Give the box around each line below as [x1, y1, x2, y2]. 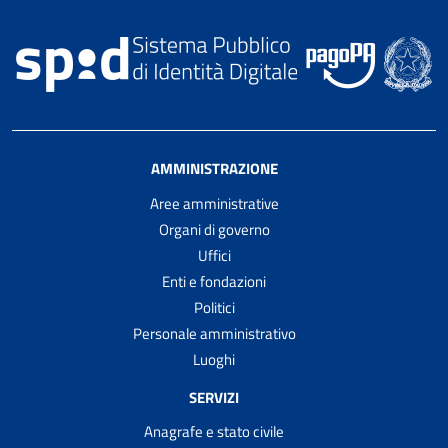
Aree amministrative [149, 191, 279, 215]
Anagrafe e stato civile [144, 420, 284, 444]
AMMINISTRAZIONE [150, 156, 278, 180]
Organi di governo [158, 217, 270, 241]
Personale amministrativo [132, 321, 296, 345]
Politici [193, 295, 235, 319]
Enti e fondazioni [162, 269, 266, 293]
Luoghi [193, 347, 235, 371]
